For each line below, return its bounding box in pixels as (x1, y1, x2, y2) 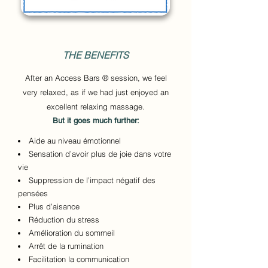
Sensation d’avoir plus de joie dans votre (29, 149, 171, 159)
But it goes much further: (52, 116, 139, 125)
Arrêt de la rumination (29, 241, 103, 251)
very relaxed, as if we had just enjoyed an (23, 87, 169, 97)
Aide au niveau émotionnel (29, 136, 121, 145)
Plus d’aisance (29, 202, 80, 211)
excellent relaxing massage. (47, 102, 145, 111)
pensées (18, 188, 48, 198)
